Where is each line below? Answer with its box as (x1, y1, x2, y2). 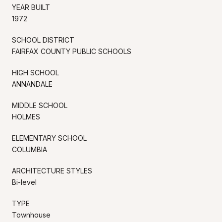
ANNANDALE (12, 79, 53, 88)
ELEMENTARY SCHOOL (12, 133, 87, 142)
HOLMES (12, 112, 40, 121)
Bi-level (12, 177, 37, 186)
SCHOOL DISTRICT (12, 35, 74, 44)
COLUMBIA (12, 145, 47, 154)
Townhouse (12, 210, 51, 219)
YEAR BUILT (12, 2, 50, 11)
